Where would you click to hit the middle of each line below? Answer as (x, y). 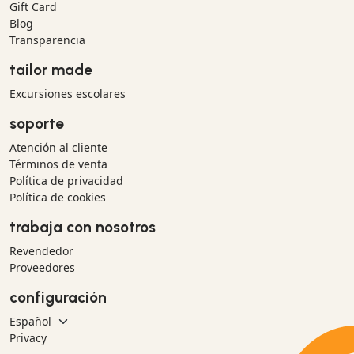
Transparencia (47, 40)
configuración (58, 297)
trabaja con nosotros (83, 227)
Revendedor (41, 250)
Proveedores (42, 267)
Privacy (28, 337)
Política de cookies (58, 197)
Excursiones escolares (68, 93)
